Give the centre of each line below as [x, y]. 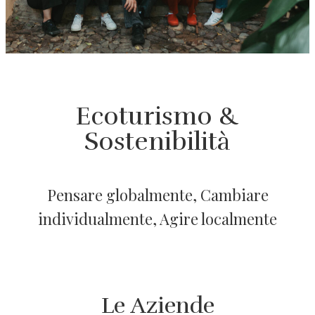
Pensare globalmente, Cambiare [157, 194]
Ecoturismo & [157, 116]
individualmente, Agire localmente [157, 218]
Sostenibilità [157, 141]
